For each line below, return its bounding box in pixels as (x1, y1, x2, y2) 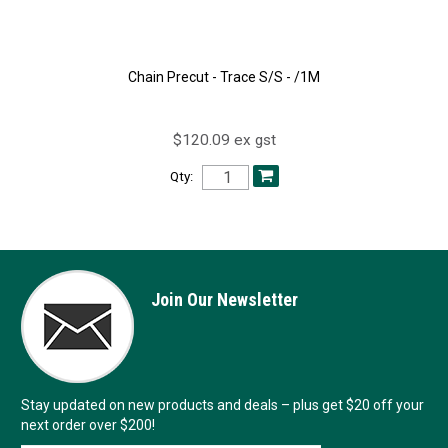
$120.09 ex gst (172, 131, 276, 150)
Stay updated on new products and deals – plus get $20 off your (20, 397, 424, 414)
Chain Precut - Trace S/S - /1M (128, 69, 320, 86)
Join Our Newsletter (150, 289, 298, 311)
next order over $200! (20, 417, 155, 434)
